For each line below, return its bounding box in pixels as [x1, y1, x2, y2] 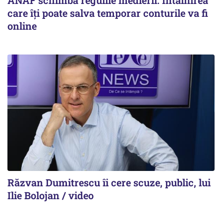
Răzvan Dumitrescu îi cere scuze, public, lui [7, 176, 211, 189]
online [7, 19, 37, 32]
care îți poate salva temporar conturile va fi [7, 6, 208, 19]
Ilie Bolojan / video [7, 189, 94, 202]
